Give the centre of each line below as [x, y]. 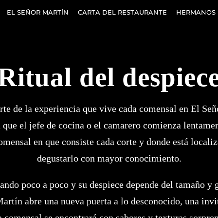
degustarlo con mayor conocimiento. [109, 158]
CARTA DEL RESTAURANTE [123, 12]
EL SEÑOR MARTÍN [38, 12]
